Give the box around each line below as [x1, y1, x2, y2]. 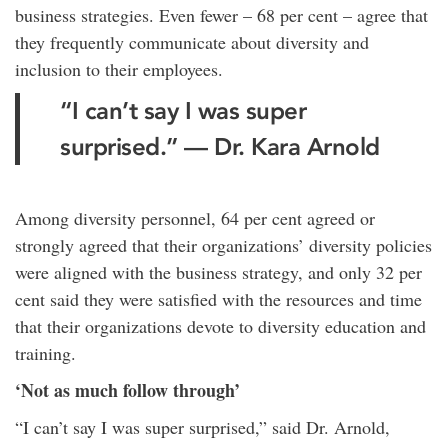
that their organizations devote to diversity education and [15, 314, 426, 338]
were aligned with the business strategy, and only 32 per [15, 260, 422, 284]
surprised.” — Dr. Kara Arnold [60, 132, 380, 161]
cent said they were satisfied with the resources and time [15, 287, 422, 311]
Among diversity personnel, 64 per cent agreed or [15, 206, 375, 230]
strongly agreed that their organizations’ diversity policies [15, 233, 432, 257]
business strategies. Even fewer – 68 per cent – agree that [15, 3, 428, 27]
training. [15, 341, 76, 365]
